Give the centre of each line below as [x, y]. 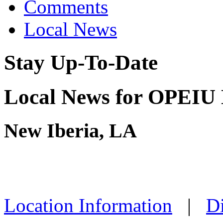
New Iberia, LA [70, 131]
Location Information [88, 205]
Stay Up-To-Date [81, 63]
